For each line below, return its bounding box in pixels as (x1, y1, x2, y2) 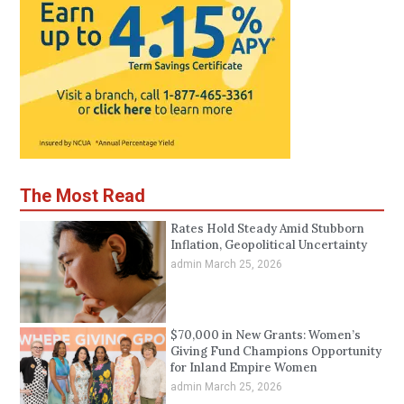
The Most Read (20, 184, 146, 207)
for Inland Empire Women (170, 359, 317, 375)
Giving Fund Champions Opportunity (170, 343, 381, 359)
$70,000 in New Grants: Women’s (170, 326, 361, 343)
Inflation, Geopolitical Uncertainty (170, 236, 367, 252)
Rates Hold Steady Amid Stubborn (170, 220, 364, 236)
